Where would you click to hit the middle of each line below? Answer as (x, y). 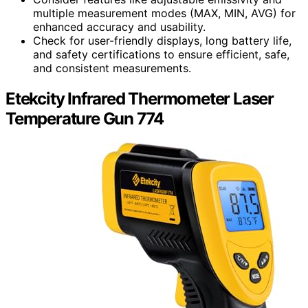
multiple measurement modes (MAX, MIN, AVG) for (164, 13)
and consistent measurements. (112, 68)
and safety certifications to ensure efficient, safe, (161, 54)
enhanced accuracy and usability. (119, 26)
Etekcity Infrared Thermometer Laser (140, 98)
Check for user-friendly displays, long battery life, (162, 40)
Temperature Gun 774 (85, 118)
